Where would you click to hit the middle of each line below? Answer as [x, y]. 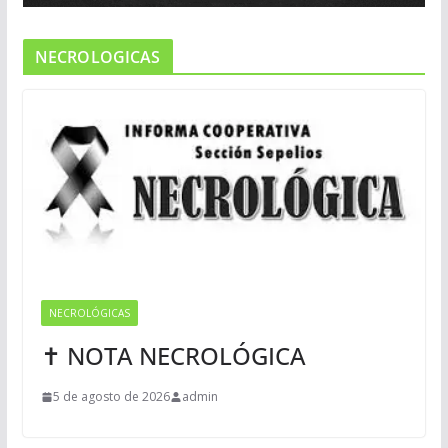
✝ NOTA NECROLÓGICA [173, 356]
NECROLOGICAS [97, 56]
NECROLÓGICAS [89, 313]
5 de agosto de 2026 [111, 397]
